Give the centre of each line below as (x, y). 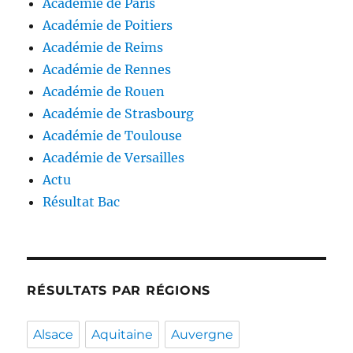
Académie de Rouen (104, 92)
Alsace (54, 335)
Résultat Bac (82, 202)
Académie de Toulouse (113, 136)
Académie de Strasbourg (119, 114)
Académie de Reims (103, 48)
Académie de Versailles (114, 158)
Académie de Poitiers (108, 26)
